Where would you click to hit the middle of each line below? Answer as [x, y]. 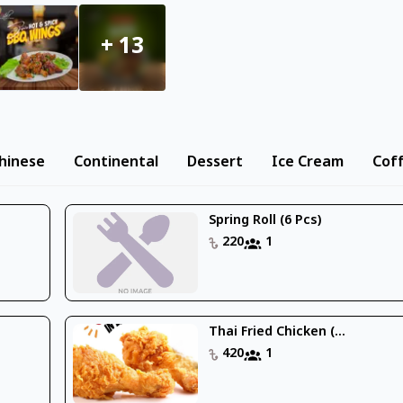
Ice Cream [308, 162]
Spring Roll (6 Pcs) [265, 220]
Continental [116, 162]
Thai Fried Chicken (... [278, 332]
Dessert [215, 162]
